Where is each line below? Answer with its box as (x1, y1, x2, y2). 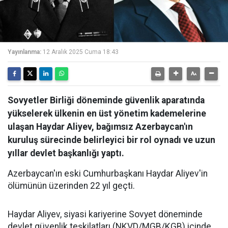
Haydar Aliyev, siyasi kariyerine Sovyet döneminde (8, 209, 203, 219)
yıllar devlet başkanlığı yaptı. (8, 148, 124, 158)
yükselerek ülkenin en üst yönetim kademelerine (8, 108, 206, 119)
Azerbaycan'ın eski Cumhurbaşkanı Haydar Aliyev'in (8, 168, 208, 179)
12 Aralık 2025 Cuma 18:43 (43, 48, 119, 55)
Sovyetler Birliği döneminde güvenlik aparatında (8, 95, 205, 105)
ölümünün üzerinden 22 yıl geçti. (8, 181, 135, 191)
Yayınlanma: (8, 48, 41, 55)
